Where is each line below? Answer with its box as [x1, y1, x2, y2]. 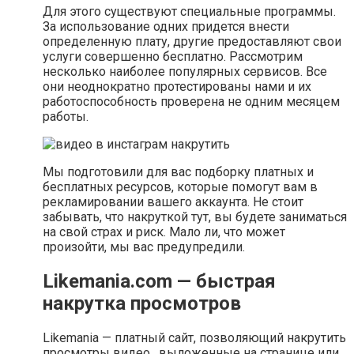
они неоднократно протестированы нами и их [43, 79, 311, 95]
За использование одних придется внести [43, 19, 289, 35]
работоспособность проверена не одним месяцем [43, 94, 340, 110]
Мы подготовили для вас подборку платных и [43, 164, 314, 180]
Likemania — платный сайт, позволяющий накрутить [43, 330, 346, 346]
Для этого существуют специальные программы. [43, 4, 336, 20]
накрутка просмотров [43, 292, 241, 315]
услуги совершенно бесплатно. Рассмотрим [43, 49, 303, 65]
